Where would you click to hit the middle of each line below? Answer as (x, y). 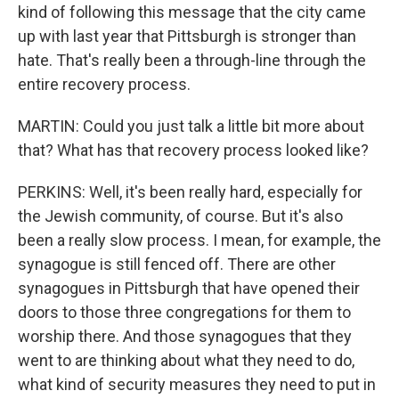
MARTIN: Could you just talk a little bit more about (191, 126)
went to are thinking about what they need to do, (186, 360)
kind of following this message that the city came (192, 12)
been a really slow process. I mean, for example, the (199, 240)
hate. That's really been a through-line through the (192, 60)
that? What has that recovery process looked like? (193, 150)
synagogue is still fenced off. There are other (177, 264)
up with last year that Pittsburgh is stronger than (187, 36)
